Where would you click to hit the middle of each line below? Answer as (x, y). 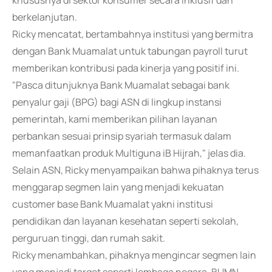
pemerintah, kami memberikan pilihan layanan (115, 119)
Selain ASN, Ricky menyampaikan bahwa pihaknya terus (135, 170)
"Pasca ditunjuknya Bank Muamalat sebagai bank (121, 85)
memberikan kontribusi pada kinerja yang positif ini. (126, 68)
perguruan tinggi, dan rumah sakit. (89, 238)
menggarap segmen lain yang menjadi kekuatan (118, 187)
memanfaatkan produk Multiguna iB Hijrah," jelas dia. (129, 153)
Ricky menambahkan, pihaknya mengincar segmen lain (134, 255)
